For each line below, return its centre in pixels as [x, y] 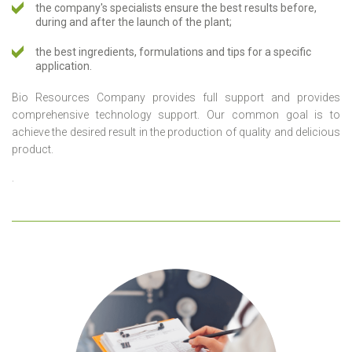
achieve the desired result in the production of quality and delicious [176, 132]
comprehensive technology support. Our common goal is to [176, 114]
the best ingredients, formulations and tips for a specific [173, 51]
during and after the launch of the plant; [134, 22]
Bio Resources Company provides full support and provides [176, 97]
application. [64, 66]
